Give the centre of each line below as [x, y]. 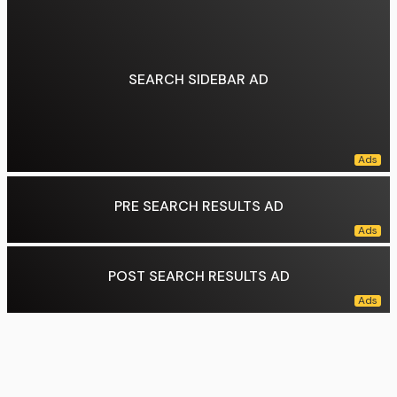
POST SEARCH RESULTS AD [198, 276]
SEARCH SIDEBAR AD [198, 80]
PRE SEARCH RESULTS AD [198, 206]
